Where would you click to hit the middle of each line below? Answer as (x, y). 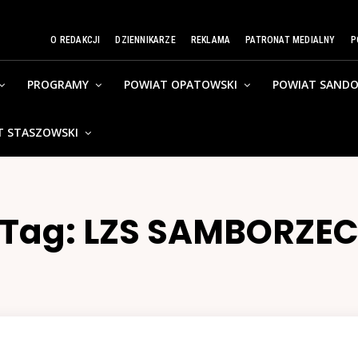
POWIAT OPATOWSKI (181, 84)
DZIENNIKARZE (145, 40)
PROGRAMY (58, 84)
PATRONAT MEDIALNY (290, 40)
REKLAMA (211, 40)
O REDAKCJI (76, 40)
